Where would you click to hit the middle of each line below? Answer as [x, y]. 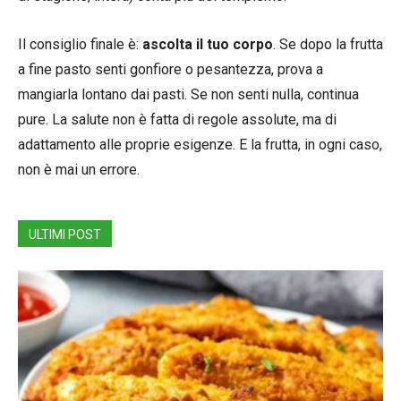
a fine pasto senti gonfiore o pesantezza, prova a [171, 69]
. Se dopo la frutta [328, 44]
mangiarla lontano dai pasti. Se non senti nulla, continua [188, 94]
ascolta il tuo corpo [206, 44]
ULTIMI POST [65, 234]
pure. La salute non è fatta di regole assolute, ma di [177, 119]
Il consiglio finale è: [78, 44]
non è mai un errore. [79, 169]
